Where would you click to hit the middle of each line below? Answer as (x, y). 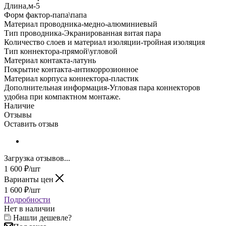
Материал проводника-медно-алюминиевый (81, 24)
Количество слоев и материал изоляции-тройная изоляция (104, 42)
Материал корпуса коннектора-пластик (71, 79)
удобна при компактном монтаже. (62, 97)
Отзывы (18, 115)
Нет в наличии (30, 209)
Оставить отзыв (31, 124)
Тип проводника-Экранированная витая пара (82, 33)
